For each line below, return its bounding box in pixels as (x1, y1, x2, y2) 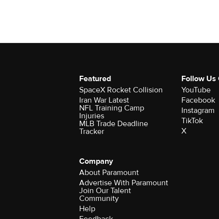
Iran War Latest (79, 95, 129, 105)
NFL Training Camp (79, 103, 144, 113)
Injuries (79, 111, 104, 121)
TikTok (181, 116, 203, 126)
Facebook (181, 95, 215, 105)
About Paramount (79, 168, 139, 177)
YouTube (181, 85, 211, 95)
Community (79, 194, 119, 203)
